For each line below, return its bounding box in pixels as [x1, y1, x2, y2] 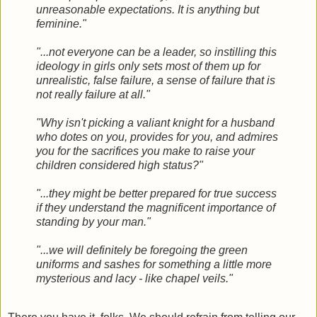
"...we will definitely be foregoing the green [36, 243, 248, 256]
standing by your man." [36, 215, 151, 228]
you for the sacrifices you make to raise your [36, 144, 255, 157]
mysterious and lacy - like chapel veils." [36, 272, 233, 284]
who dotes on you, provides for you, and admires [36, 130, 278, 143]
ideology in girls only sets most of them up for [36, 59, 260, 72]
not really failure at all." [36, 88, 150, 100]
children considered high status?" [36, 158, 203, 171]
